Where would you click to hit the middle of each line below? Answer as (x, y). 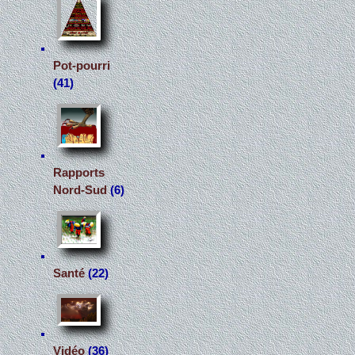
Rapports (79, 173)
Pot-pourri (82, 66)
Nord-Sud (80, 191)
